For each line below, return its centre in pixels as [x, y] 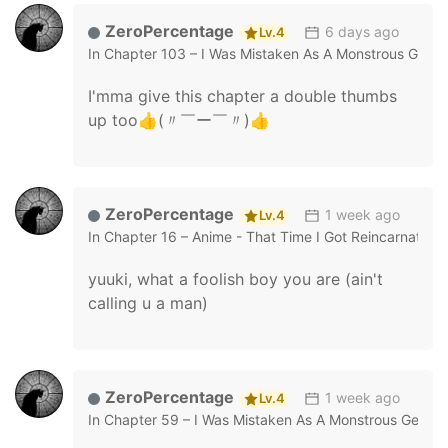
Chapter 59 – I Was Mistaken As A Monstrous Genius [274, 419]
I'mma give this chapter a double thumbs [242, 96]
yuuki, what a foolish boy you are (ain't [235, 279]
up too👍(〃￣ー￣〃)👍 [179, 120]
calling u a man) [148, 303]
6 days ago [362, 31]
